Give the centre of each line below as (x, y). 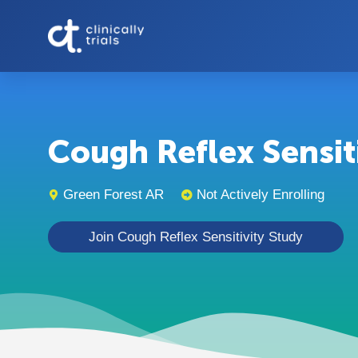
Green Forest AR (113, 195)
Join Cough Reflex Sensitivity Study (196, 237)
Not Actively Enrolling (261, 195)
